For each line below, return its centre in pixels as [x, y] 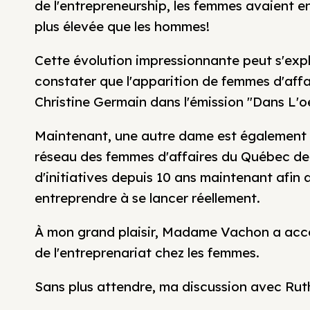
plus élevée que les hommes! [122, 26]
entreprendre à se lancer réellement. [147, 198]
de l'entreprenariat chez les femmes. [147, 253]
